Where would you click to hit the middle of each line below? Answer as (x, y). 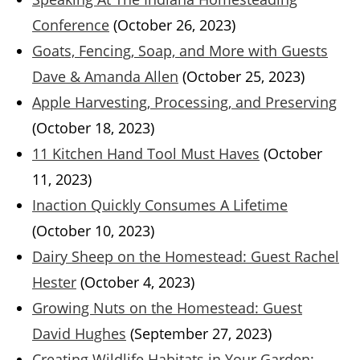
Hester (54, 282)
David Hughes (79, 334)
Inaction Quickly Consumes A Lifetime (160, 205)
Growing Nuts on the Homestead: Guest (167, 308)
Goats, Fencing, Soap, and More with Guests (180, 51)
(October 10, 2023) (93, 231)
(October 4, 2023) (137, 282)
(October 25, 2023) (243, 77)
